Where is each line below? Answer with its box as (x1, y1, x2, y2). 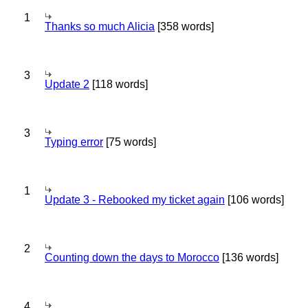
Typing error (45, 136, 103, 148)
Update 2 (45, 78, 89, 90)
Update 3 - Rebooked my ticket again (45, 194, 225, 206)
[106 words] (225, 194, 284, 206)
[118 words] (89, 78, 148, 90)
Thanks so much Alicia (45, 21, 155, 32)
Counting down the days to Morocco (45, 252, 219, 263)
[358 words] (155, 21, 214, 32)
